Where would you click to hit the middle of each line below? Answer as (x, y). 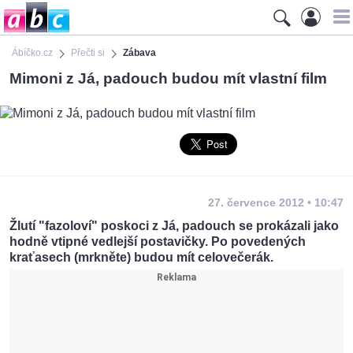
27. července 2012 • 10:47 (276, 203)
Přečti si (88, 53)
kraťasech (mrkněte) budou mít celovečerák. (141, 258)
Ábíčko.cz (32, 53)
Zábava (139, 53)
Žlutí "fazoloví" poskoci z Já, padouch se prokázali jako (174, 226)
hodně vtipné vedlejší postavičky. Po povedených (158, 242)
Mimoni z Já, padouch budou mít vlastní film (168, 78)
